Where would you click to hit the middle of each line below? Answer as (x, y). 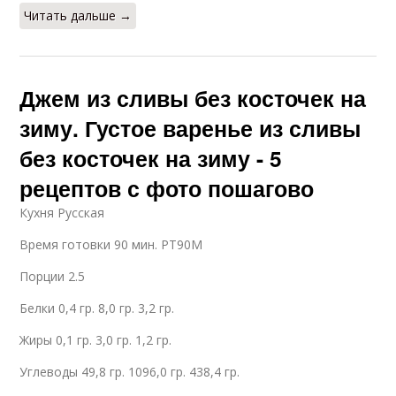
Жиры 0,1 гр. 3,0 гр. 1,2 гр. (96, 339)
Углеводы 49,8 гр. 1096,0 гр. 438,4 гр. (130, 371)
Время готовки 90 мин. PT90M (111, 244)
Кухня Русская (62, 212)
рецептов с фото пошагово (167, 188)
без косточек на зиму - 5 (151, 158)
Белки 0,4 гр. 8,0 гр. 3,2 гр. (97, 308)
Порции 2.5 (53, 276)
